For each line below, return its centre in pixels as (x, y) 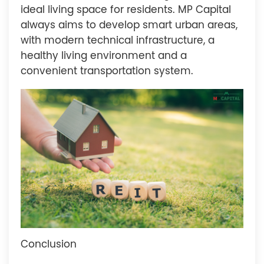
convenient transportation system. (107, 71)
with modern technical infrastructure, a (118, 41)
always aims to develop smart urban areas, (129, 25)
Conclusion (49, 245)
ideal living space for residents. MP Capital (126, 10)
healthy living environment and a (104, 56)
